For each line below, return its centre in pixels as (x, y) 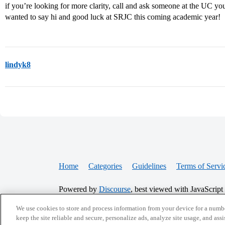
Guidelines (149, 166)
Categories (105, 166)
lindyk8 (18, 65)
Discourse (115, 189)
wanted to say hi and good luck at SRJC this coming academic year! (113, 17)
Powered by (79, 189)
